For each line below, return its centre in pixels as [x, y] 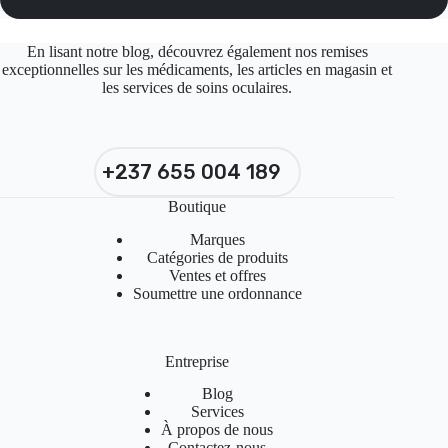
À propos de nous [217, 430]
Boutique [197, 206]
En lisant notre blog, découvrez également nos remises [197, 51]
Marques [217, 239]
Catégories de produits [217, 257]
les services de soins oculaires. [197, 87]
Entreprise [197, 361]
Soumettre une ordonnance [217, 293]
